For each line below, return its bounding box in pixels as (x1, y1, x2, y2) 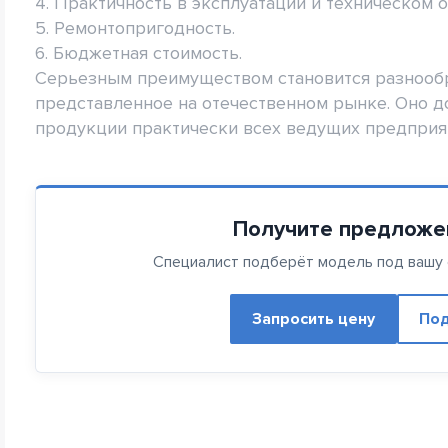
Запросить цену (251, 309, 375, 329)
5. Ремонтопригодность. (35, 17, 235, 39)
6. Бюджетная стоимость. (35, 42, 242, 64)
